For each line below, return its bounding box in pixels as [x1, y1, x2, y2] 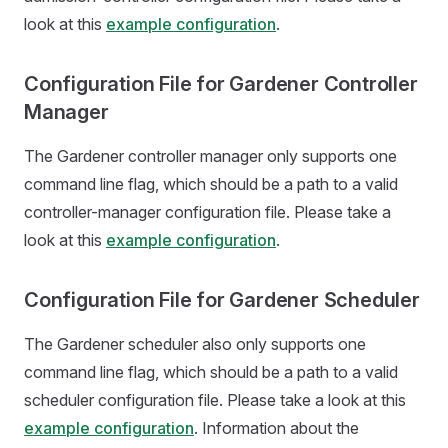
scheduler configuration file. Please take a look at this [24, 390, 406, 410]
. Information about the [194, 418, 359, 438]
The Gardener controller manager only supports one [24, 146, 397, 166]
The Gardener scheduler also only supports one [24, 334, 366, 354]
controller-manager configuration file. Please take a [24, 202, 391, 222]
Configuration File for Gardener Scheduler [24, 288, 420, 312]
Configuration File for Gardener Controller [24, 72, 418, 96]
